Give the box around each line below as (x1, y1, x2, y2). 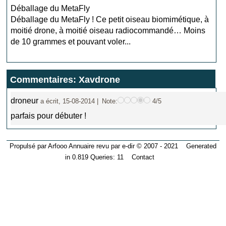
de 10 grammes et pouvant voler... (11, 37, 131, 46)
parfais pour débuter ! (11, 111, 87, 120)
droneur (11, 96, 41, 105)
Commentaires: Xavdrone (10, 75, 121, 85)
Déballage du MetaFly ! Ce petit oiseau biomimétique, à (11, 15, 209, 24)
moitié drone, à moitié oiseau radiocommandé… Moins (11, 26, 206, 35)
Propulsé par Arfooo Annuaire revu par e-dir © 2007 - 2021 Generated (9, 142, 216, 150)
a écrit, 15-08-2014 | (40, 97, 99, 105)
